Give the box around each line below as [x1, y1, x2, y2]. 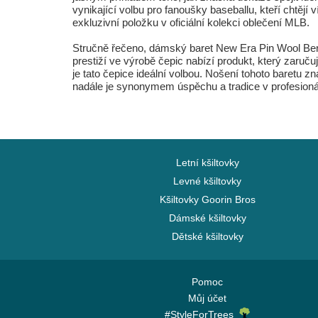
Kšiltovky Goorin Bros [159, 194, 256, 205]
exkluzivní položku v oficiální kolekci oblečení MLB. [72, 16, 309, 28]
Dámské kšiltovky [168, 212, 246, 224]
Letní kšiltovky [175, 157, 239, 168]
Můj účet [188, 292, 226, 304]
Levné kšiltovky [173, 175, 241, 187]
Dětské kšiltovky [171, 231, 243, 242]
